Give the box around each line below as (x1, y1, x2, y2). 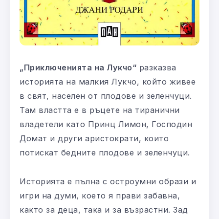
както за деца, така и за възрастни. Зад (20, 204, 188, 215)
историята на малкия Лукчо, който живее (20, 76, 196, 87)
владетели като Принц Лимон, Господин (20, 119, 192, 129)
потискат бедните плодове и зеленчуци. (20, 147, 190, 157)
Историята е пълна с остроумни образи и (20, 176, 196, 186)
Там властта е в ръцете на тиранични (20, 105, 180, 115)
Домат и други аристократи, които (20, 133, 169, 143)
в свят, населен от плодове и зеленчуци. (20, 90, 192, 101)
